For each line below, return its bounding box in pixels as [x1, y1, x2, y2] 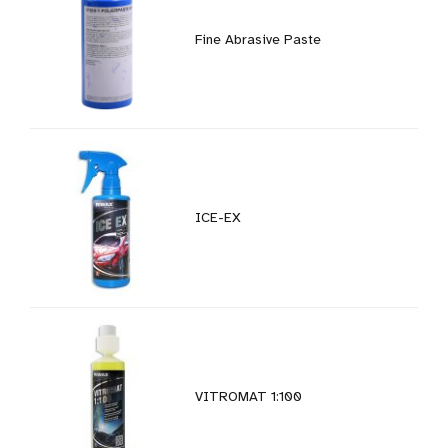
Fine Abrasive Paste [195, 30, 322, 48]
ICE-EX [195, 209, 242, 227]
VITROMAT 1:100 [195, 387, 303, 405]
